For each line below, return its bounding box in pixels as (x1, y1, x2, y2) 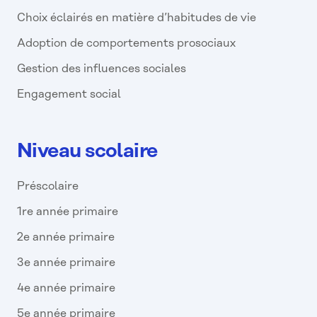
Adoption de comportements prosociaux (17, 38, 236, 50)
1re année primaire (17, 206, 118, 219)
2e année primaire (17, 231, 115, 244)
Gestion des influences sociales (17, 63, 186, 76)
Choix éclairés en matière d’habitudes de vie (17, 12, 256, 25)
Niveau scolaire (17, 142, 158, 163)
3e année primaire (17, 257, 115, 270)
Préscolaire (17, 180, 79, 193)
